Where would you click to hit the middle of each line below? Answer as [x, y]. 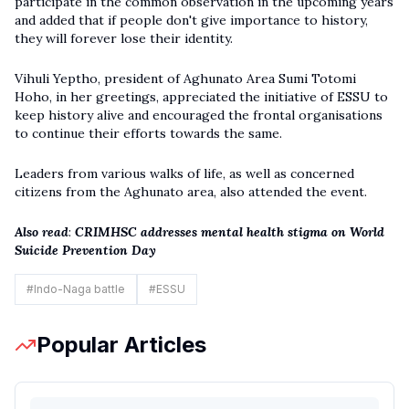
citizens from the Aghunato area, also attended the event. [191, 191]
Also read [42, 231]
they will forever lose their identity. [124, 38]
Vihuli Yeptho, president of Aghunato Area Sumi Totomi [185, 78]
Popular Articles [121, 344]
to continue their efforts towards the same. [148, 133]
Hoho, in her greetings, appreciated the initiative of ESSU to [201, 96]
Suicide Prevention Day [85, 250]
